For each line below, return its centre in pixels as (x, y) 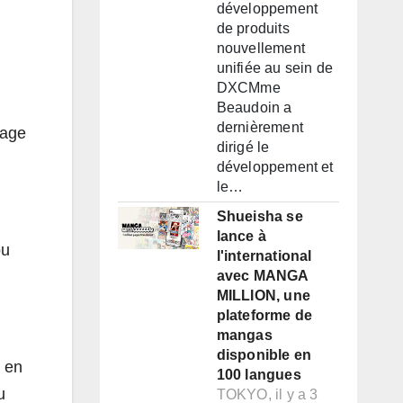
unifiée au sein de (275, 68)
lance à (241, 237)
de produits (253, 29)
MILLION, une (263, 296)
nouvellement (260, 49)
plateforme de (264, 316)
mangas (244, 336)
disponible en (264, 355)
